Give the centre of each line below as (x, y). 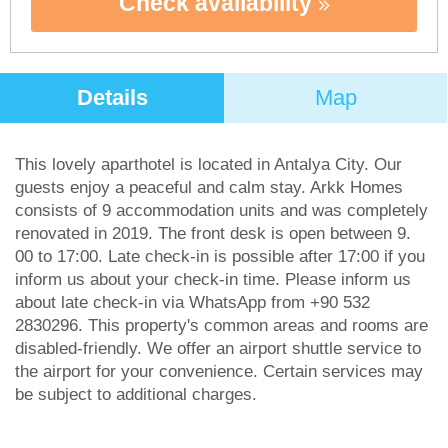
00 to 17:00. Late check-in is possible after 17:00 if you (220, 256)
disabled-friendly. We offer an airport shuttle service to (218, 348)
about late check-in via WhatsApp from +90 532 (192, 302)
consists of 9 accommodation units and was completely (221, 210)
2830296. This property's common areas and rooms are (221, 325)
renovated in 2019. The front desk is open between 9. (213, 233)
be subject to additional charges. (136, 394)
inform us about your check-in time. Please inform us (213, 279)
